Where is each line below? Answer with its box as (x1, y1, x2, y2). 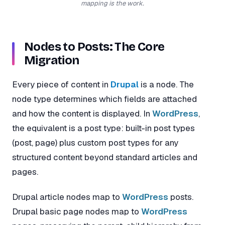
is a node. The (139, 79, 194, 90)
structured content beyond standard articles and (12, 152, 197, 163)
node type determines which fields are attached (12, 93, 197, 105)
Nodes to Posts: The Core (24, 40, 165, 54)
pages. (12, 166, 38, 178)
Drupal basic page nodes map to (12, 205, 141, 217)
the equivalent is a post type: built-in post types (12, 123, 195, 134)
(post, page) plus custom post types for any (12, 137, 178, 149)
